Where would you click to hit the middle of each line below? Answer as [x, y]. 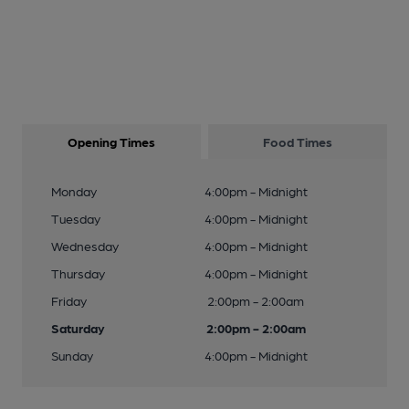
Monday [74, 191]
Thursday [78, 273]
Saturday [78, 328]
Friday [69, 300]
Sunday [72, 355]
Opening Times [111, 142]
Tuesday [76, 218]
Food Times [298, 142]
